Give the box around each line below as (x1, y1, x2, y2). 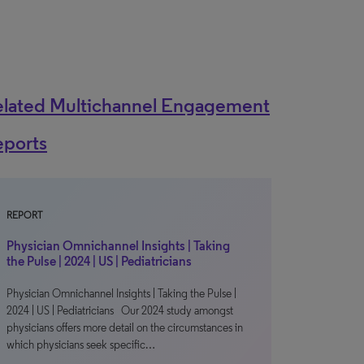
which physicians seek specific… (6, 338, 155, 352)
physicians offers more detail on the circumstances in (6, 321, 243, 335)
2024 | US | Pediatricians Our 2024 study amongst (6, 304, 233, 318)
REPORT (6, 210, 42, 221)
